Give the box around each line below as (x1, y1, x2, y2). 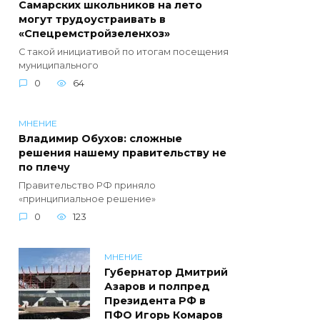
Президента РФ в (104, 294, 206, 308)
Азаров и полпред (104, 280, 210, 294)
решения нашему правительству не (19, 146, 226, 160)
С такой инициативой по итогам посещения (19, 46, 229, 58)
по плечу (19, 161, 70, 174)
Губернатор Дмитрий (104, 266, 228, 279)
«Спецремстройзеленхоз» (19, 27, 176, 41)
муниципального (19, 60, 99, 71)
